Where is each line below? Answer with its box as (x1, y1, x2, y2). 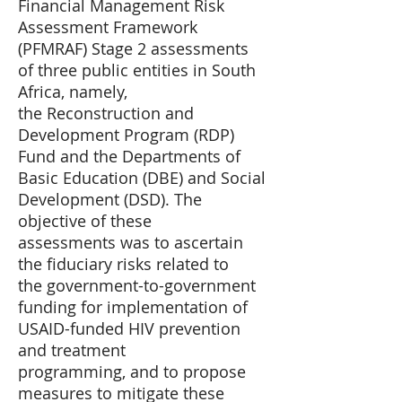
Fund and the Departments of (18, 145, 240, 167)
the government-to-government (18, 275, 256, 296)
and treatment (18, 339, 126, 361)
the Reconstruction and (18, 102, 194, 124)
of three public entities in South (18, 59, 256, 81)
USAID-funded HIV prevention (18, 318, 240, 339)
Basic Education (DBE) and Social (18, 167, 266, 188)
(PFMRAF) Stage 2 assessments (18, 38, 249, 59)
